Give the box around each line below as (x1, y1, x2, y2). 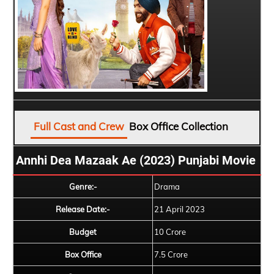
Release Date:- (56, 204, 110, 214)
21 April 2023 (154, 204, 205, 214)
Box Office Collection (129, 120, 228, 133)
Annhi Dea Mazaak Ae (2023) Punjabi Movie (16, 153, 256, 168)
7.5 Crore (154, 250, 188, 259)
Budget (69, 227, 97, 237)
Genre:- (68, 182, 97, 191)
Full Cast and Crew (34, 120, 124, 133)
